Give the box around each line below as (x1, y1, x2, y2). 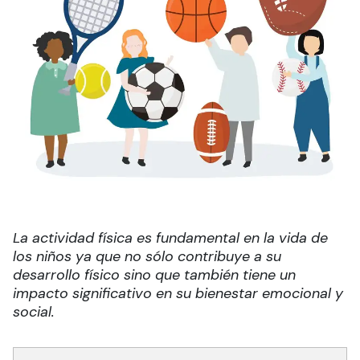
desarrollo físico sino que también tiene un (13, 265, 296, 285)
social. (13, 302, 55, 322)
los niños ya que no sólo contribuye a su (13, 247, 281, 267)
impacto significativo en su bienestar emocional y (13, 284, 343, 304)
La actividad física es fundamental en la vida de (13, 228, 328, 248)
